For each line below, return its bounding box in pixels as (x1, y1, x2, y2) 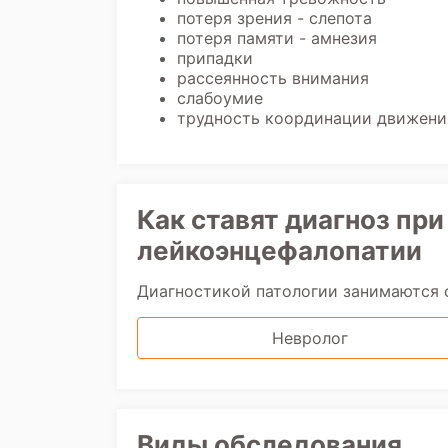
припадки (177, 48, 253, 68)
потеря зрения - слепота (177, 8, 372, 28)
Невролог (271, 328, 348, 348)
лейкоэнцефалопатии (137, 235, 422, 266)
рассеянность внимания (177, 68, 369, 88)
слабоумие (177, 88, 263, 108)
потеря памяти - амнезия (177, 28, 377, 48)
